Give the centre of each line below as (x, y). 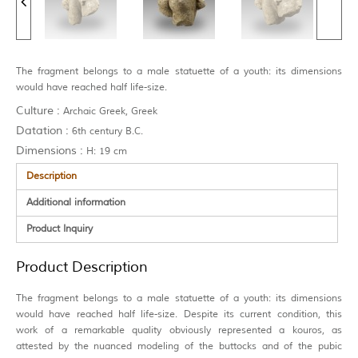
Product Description (82, 267)
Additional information (76, 203)
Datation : (42, 131)
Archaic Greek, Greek (109, 112)
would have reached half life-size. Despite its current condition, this (179, 314)
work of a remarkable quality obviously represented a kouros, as (179, 330)
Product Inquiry (60, 229)
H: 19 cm (105, 152)
